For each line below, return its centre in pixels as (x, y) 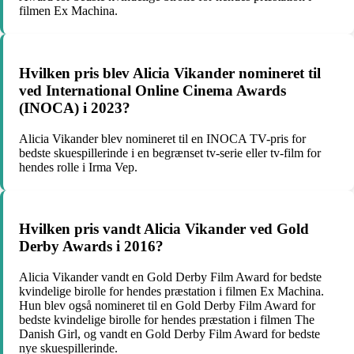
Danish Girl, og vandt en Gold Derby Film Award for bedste (169, 334)
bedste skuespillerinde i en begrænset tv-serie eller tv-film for (170, 153)
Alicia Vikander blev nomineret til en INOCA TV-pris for (162, 138)
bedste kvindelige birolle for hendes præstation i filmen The (167, 320)
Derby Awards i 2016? (91, 247)
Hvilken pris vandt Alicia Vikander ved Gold (164, 229)
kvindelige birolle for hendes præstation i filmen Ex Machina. (171, 292)
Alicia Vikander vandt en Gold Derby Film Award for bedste (170, 277)
